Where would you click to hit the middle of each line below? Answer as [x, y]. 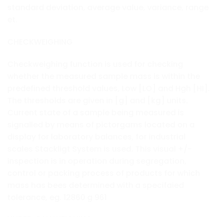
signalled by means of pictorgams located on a [101, 124]
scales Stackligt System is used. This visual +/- [100, 149]
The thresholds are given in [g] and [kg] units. [98, 100]
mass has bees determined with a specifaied [96, 185]
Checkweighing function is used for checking [95, 64]
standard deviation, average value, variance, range [108, 8]
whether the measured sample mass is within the [104, 76]
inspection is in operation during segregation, [97, 161]
